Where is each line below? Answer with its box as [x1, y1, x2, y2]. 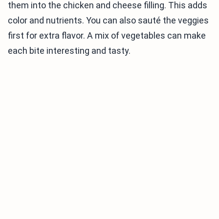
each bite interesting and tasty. [8, 45, 131, 56]
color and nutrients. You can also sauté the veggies [8, 15, 209, 25]
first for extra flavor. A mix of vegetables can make [8, 30, 206, 41]
